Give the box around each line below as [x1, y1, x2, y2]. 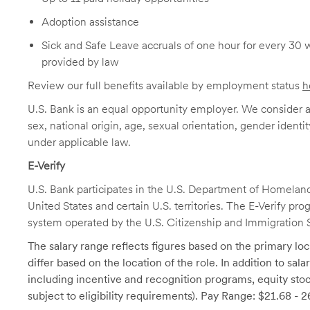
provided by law [42, 55, 119, 69]
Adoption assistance [42, 15, 139, 28]
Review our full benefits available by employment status [28, 79, 302, 92]
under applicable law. [28, 136, 131, 149]
